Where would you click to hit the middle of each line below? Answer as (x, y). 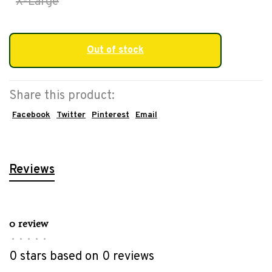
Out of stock (115, 50)
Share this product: (62, 96)
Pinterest (110, 115)
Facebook (31, 115)
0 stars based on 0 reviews (82, 257)
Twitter (71, 115)
